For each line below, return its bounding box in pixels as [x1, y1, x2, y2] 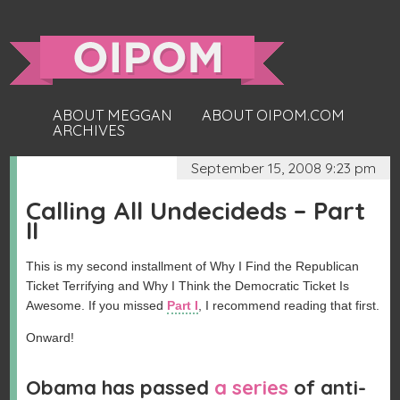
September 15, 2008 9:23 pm [190, 158, 376, 177]
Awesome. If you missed [26, 298, 168, 313]
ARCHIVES [53, 121, 126, 139]
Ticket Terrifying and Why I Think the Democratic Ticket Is [26, 279, 350, 294]
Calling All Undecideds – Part [26, 194, 366, 226]
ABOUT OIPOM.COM [202, 106, 346, 124]
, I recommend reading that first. [198, 298, 380, 313]
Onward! [26, 330, 75, 346]
